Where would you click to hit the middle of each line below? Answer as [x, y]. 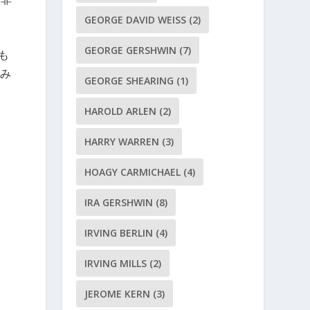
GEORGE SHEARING [129, 80]
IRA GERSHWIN [119, 202]
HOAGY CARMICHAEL [133, 172]
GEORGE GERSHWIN [131, 50]
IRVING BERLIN [119, 232]
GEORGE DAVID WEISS [136, 19]
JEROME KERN [118, 293]
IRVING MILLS [116, 263]
